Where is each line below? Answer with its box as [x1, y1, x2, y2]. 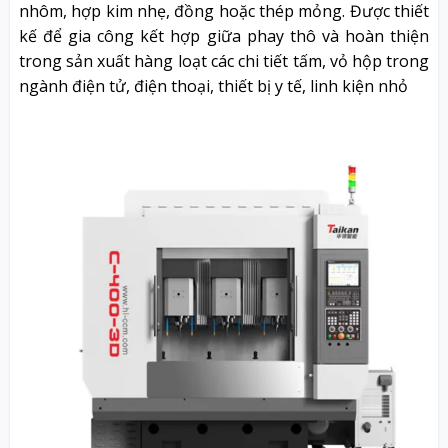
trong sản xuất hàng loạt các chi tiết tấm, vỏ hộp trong [18, 50, 430, 73]
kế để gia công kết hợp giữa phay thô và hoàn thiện [18, 25, 430, 48]
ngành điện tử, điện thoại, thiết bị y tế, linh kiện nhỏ [18, 75, 408, 98]
